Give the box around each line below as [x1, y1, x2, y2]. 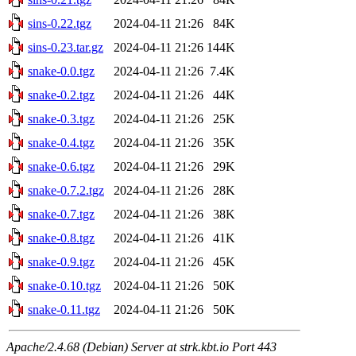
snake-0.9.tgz [28, 254, 95, 269]
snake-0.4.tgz [28, 135, 95, 149]
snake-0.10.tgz [28, 278, 101, 292]
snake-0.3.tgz [28, 111, 95, 126]
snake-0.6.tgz [28, 159, 95, 173]
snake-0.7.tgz [28, 207, 95, 221]
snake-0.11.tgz [28, 302, 100, 316]
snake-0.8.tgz [28, 230, 95, 245]
